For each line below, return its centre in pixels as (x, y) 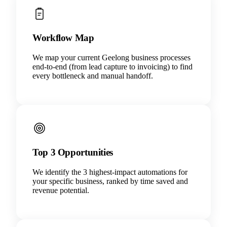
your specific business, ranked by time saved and (110, 181)
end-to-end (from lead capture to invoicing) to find (112, 67)
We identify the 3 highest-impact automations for (110, 172)
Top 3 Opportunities (73, 152)
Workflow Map (63, 38)
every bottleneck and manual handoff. (93, 76)
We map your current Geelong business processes (111, 58)
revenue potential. (61, 190)
